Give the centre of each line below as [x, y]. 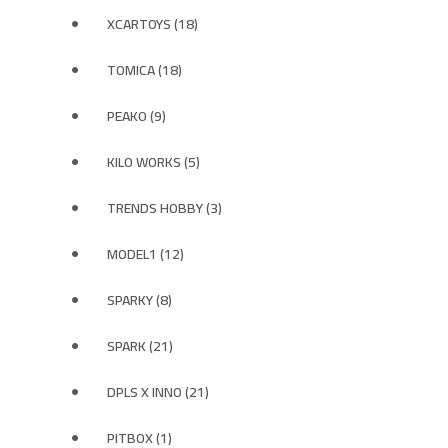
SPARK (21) [140, 346]
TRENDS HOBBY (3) [164, 208]
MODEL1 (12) [145, 254]
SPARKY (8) [139, 300]
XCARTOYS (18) [152, 24]
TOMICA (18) [144, 70]
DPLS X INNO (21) [158, 392]
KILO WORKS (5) [153, 162]
